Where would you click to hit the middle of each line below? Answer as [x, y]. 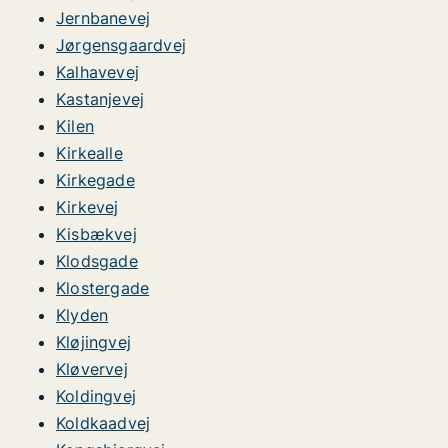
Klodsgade [97, 261]
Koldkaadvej [103, 423]
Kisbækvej [96, 234]
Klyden [82, 315]
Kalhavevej [97, 72]
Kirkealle [89, 153]
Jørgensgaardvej [121, 45]
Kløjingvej [93, 342]
